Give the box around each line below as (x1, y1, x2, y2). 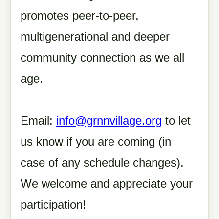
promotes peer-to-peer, (21, 9, 139, 22)
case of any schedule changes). (21, 156, 184, 169)
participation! (21, 198, 86, 211)
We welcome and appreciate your (21, 177, 193, 190)
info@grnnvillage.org (56, 114, 162, 127)
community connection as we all (21, 51, 184, 64)
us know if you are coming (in (21, 135, 171, 148)
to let (162, 114, 191, 127)
